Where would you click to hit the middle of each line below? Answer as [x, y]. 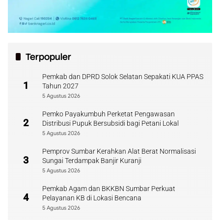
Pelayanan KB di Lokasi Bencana [92, 198]
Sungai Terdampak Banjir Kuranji [92, 160]
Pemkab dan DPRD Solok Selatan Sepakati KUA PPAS [123, 76]
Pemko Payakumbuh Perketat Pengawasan [109, 114]
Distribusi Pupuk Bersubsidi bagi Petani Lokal [110, 123]
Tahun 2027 [60, 86]
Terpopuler [48, 56]
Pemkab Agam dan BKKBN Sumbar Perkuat [109, 188]
